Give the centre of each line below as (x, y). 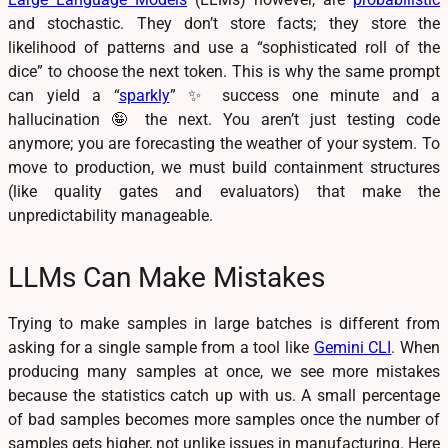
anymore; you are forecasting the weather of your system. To (224, 143)
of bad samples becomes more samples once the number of (224, 419)
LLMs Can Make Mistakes (166, 277)
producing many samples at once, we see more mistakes (224, 371)
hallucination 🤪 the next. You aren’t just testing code (224, 119)
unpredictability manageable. (110, 215)
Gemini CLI (352, 347)
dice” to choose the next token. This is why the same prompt (224, 71)
